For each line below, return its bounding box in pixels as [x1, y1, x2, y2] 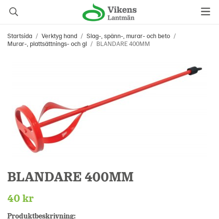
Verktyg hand [42, 32, 77, 40]
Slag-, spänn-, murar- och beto [87, 32, 170, 40]
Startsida [7, 32, 32, 40]
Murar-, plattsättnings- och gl [7, 40, 87, 47]
